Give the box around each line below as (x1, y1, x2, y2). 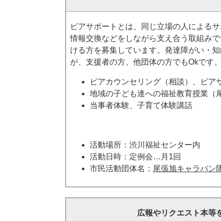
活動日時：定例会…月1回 (90, 152, 181, 161)
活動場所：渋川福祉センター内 (90, 141, 200, 149)
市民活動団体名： (90, 164, 153, 173)
